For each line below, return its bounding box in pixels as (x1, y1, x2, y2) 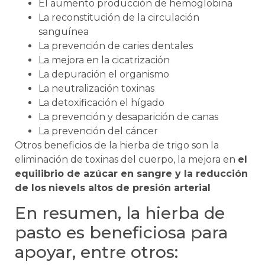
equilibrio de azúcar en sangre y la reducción (15, 167, 248, 179)
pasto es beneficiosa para (15, 222, 228, 243)
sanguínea (38, 25, 89, 37)
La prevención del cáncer (38, 125, 158, 137)
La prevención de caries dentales (38, 40, 193, 51)
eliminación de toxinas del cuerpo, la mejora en (15, 153, 238, 165)
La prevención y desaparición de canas (38, 111, 218, 122)
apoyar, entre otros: (15, 241, 178, 262)
